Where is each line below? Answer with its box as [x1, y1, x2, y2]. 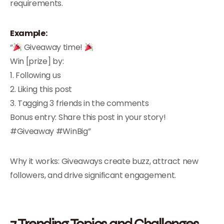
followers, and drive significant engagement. [10, 169, 176, 181]
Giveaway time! [21, 41, 84, 53]
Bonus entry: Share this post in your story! [10, 111, 166, 123]
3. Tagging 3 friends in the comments [10, 97, 149, 109]
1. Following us [10, 69, 61, 81]
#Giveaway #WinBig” [10, 125, 91, 137]
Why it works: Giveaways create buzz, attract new [10, 155, 198, 167]
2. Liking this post [10, 83, 72, 95]
